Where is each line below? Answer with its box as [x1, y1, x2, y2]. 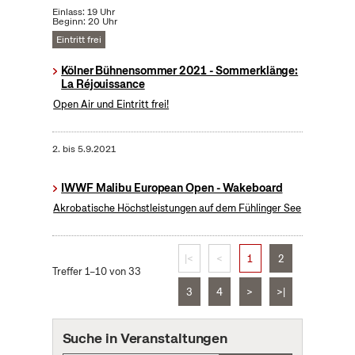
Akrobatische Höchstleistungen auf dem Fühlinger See [53, 201, 302, 216]
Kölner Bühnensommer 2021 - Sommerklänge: [61, 63, 299, 78]
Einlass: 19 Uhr [52, 6, 115, 19]
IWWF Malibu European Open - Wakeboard [61, 181, 283, 196]
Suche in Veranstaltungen [62, 329, 228, 348]
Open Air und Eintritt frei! [53, 97, 170, 112]
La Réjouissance [61, 77, 145, 92]
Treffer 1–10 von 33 [52, 265, 141, 279]
